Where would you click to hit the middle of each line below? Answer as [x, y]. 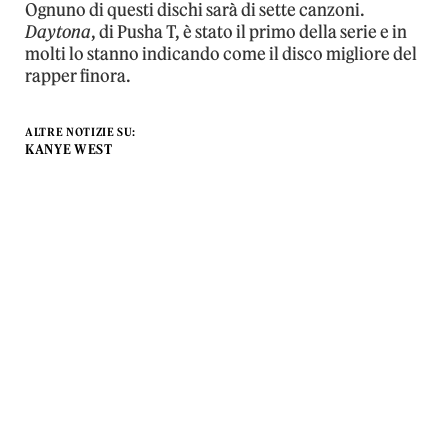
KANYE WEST [69, 150]
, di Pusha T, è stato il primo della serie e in [249, 32]
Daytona [58, 32]
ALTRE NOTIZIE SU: [81, 132]
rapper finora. [78, 76]
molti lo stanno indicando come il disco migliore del [221, 54]
